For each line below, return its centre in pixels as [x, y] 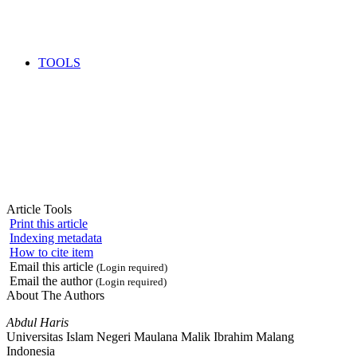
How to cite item [51, 252]
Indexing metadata [56, 237]
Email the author [51, 280]
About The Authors [55, 295]
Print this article [49, 223]
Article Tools [39, 209]
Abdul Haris [37, 322]
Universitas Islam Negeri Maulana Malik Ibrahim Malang [150, 336]
